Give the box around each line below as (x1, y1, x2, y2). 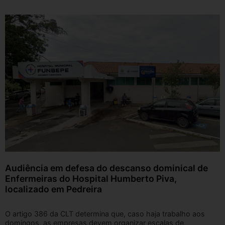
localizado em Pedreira (5, 183, 102, 194)
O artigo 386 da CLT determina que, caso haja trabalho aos (5, 209, 205, 218)
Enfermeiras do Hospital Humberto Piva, (5, 173, 177, 184)
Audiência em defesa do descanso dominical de (5, 162, 208, 173)
